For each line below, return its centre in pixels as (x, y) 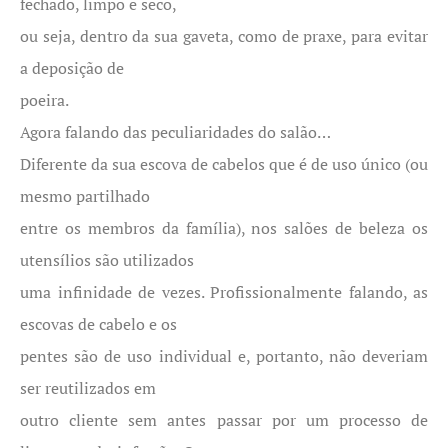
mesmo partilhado (85, 196)
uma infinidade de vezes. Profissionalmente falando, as (224, 292)
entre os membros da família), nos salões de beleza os (224, 228)
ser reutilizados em (88, 388)
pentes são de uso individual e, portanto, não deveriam (224, 356)
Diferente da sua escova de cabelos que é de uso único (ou (224, 164)
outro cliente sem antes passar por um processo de (224, 420)
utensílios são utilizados (107, 260)
